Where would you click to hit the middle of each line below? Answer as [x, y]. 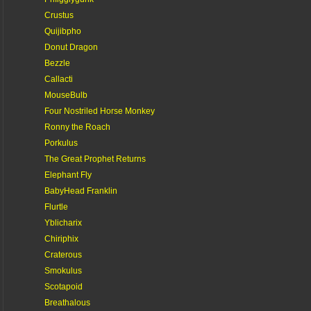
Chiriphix [61, 238]
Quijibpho [62, 31]
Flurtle [56, 207]
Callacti [58, 79]
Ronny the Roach [77, 127]
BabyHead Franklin [81, 191]
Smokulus [63, 270]
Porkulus [61, 143]
